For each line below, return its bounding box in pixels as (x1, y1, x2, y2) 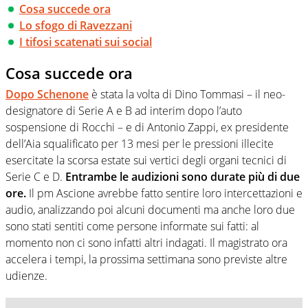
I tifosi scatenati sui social (19, 34, 152, 50)
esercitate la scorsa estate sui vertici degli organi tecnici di (5, 152, 287, 168)
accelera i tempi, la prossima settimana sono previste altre (5, 251, 287, 267)
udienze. (5, 267, 47, 283)
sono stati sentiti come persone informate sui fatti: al (5, 218, 259, 234)
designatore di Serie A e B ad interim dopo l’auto (5, 102, 242, 118)
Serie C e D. (5, 168, 65, 184)
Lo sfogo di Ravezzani (19, 18, 132, 34)
